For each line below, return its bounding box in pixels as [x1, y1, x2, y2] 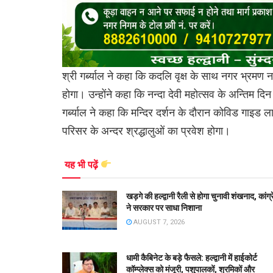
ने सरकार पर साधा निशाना [126, 202, 202, 213]
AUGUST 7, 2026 [132, 218, 185, 226]
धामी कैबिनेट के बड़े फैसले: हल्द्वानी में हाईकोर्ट [126, 252, 257, 263]
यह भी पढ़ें [65, 158, 101, 171]
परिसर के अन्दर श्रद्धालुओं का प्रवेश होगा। [62, 124, 230, 138]
